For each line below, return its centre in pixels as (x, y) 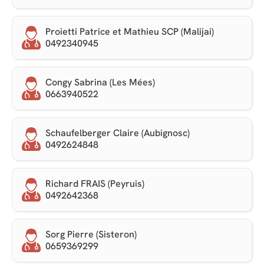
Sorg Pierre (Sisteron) (91, 235)
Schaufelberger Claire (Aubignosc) (118, 133)
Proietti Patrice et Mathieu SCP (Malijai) (130, 32)
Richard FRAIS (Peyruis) (95, 184)
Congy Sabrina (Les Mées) (100, 82)
